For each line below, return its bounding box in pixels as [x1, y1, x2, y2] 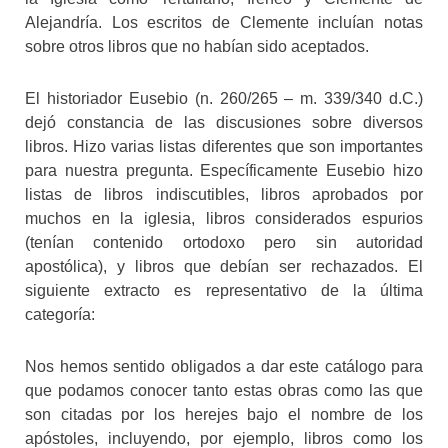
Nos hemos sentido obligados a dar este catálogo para [25, 357, 423, 375]
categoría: [25, 305, 95, 323]
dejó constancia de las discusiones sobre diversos [25, 113, 423, 131]
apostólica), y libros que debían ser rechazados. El [25, 257, 423, 275]
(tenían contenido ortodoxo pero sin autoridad [25, 233, 423, 251]
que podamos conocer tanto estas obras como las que [25, 381, 423, 399]
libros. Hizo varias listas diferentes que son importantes [25, 137, 423, 155]
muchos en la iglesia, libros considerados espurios [25, 209, 423, 227]
